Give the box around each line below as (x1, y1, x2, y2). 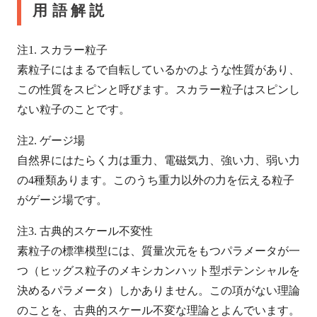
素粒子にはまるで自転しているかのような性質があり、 (17, 64, 300, 76)
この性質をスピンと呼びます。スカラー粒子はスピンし (17, 83, 300, 96)
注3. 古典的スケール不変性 (17, 225, 153, 238)
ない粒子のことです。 (17, 103, 130, 116)
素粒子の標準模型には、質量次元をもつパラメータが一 (17, 245, 300, 258)
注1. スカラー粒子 (17, 44, 108, 57)
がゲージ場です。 (17, 194, 108, 207)
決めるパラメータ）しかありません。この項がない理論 (17, 284, 300, 297)
